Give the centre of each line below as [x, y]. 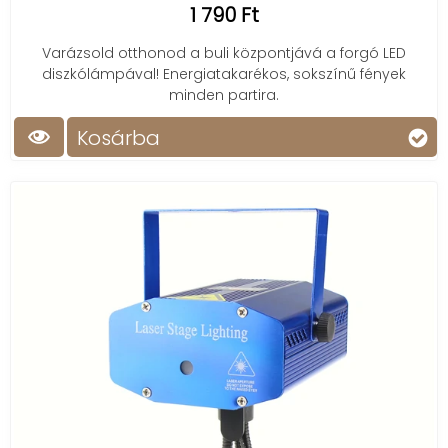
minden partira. [224, 95]
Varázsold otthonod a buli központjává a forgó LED [224, 53]
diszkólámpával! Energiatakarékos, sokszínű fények [224, 74]
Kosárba [118, 138]
